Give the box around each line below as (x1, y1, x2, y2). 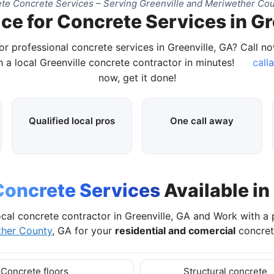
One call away (170, 114, 234, 127)
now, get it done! (98, 71, 176, 84)
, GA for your (52, 224, 115, 237)
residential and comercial (115, 224, 235, 237)
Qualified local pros (29, 114, 116, 127)
